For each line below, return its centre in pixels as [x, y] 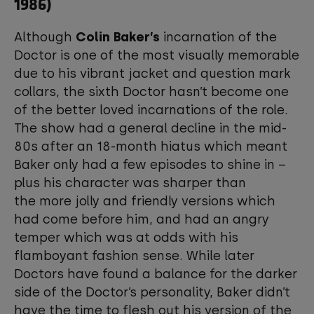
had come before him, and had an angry [142, 219]
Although [45, 37]
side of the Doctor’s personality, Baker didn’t [152, 292]
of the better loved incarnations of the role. [151, 110]
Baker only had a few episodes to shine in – [150, 165]
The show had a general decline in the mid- [150, 128]
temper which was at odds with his [126, 238]
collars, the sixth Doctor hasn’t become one [151, 92]
